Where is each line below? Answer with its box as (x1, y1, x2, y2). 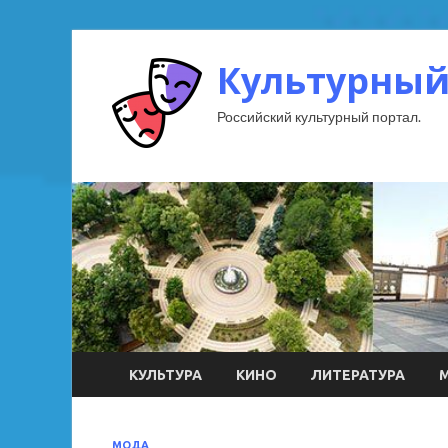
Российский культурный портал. (217, 108, 421, 125)
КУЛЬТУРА (129, 366, 202, 383)
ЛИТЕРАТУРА (311, 366, 405, 383)
